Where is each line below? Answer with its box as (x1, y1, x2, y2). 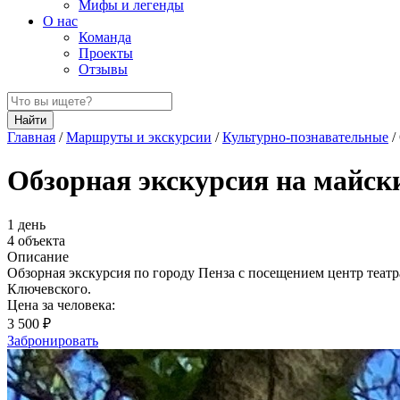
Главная (7, 129, 55, 145)
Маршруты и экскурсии (66, 129, 212, 145)
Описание (7, 248, 69, 264)
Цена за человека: (7, 296, 115, 312)
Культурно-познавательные (222, 129, 388, 145)
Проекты (79, 46, 133, 61)
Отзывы (79, 62, 128, 77)
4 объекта (7, 232, 65, 248)
